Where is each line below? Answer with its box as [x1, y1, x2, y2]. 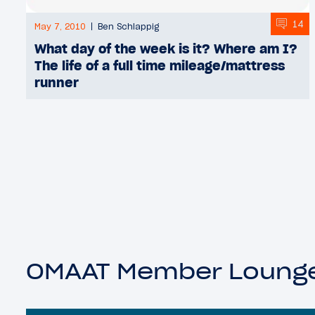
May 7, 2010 [34, 21, 86, 32]
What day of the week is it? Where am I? [34, 40, 297, 58]
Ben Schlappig [98, 21, 159, 32]
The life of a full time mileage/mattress [34, 57, 285, 75]
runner [34, 74, 79, 91]
